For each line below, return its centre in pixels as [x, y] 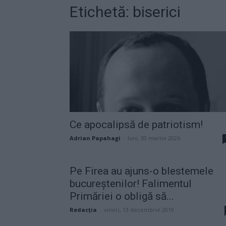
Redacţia [83, 209]
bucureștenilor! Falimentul [131, 183]
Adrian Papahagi [95, 138]
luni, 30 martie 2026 [154, 138]
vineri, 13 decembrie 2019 [139, 209]
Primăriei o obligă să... [122, 196]
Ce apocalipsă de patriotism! [136, 124]
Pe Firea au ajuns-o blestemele [142, 171]
